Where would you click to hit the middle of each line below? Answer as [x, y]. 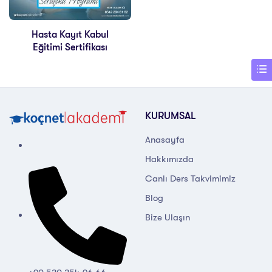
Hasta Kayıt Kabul [70, 35]
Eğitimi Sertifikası [70, 48]
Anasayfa [165, 140]
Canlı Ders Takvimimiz [190, 179]
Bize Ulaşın [168, 218]
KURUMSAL [171, 116]
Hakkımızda [169, 159]
